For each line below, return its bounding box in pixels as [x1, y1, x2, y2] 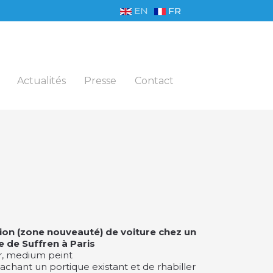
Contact [135, 75, 174, 87]
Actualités [17, 75, 66, 87]
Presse [84, 75, 116, 87]
